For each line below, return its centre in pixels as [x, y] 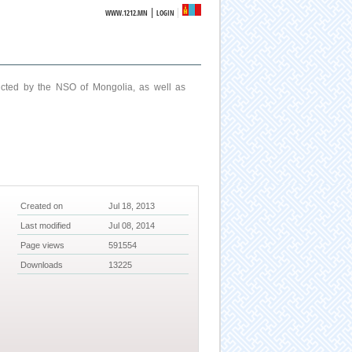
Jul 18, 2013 [132, 206]
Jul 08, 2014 [132, 226]
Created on [42, 206]
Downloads [42, 265]
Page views [43, 246]
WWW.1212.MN [127, 13]
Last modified [46, 226]
